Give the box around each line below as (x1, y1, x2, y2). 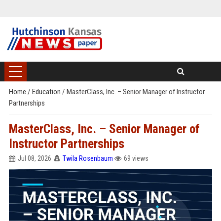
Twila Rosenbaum (62, 154, 113, 162)
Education (32, 87, 62, 96)
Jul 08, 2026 (17, 154, 51, 162)
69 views (123, 154, 148, 162)
